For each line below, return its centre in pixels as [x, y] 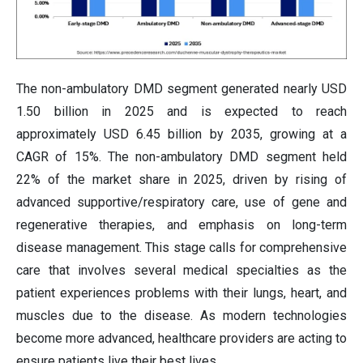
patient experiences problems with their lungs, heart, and [181, 293]
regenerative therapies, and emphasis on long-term [181, 224]
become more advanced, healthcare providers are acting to [181, 338]
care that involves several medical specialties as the [181, 270]
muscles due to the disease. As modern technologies [181, 315]
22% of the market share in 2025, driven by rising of [181, 179]
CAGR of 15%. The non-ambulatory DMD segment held [181, 156]
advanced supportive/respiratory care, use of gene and [181, 202]
